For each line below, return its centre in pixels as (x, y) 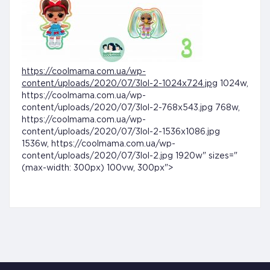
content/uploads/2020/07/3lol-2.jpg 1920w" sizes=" (130, 156)
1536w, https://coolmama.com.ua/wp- (99, 144)
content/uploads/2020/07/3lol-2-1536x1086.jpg (121, 132)
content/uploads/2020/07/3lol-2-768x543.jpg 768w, (131, 108)
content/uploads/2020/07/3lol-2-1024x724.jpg (120, 83)
